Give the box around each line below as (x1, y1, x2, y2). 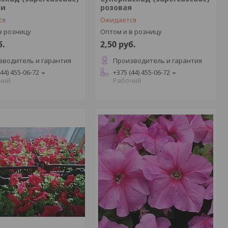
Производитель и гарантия (112, 56, 202, 65)
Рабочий (112, 76, 141, 85)
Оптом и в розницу (100, 27, 162, 36)
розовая (100, 3, 132, 12)
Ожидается (100, 15, 136, 24)
